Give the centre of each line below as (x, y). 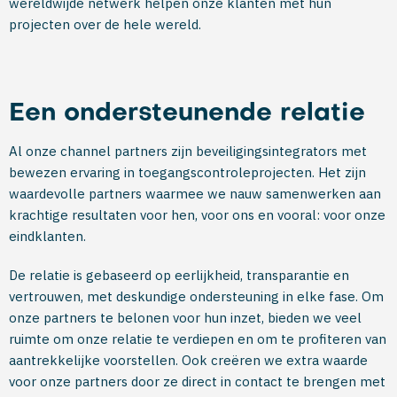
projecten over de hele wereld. (105, 24)
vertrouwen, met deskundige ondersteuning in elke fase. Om (196, 296)
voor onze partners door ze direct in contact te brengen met (197, 381)
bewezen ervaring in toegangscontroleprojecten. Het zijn (187, 172)
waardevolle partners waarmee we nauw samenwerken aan (195, 194)
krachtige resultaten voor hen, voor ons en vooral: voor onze (197, 215)
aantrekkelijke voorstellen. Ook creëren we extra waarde (188, 360)
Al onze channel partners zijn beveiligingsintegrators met (188, 151)
